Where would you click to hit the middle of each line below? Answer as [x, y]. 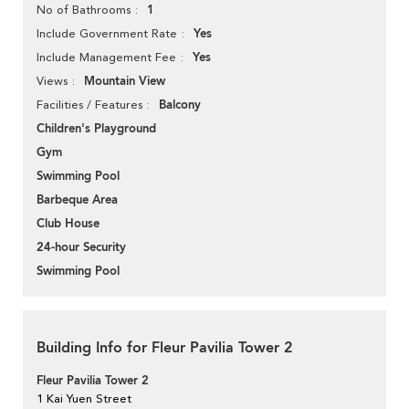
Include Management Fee [106, 58]
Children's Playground [96, 129]
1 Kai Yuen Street [84, 399]
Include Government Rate [107, 34]
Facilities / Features [89, 105]
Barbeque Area [77, 200]
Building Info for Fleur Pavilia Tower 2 [164, 348]
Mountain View [125, 82]
